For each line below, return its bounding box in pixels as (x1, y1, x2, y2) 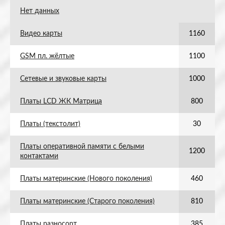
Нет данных (20, 8, 59, 15)
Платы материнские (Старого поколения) (20, 198, 155, 205)
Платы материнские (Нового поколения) (20, 175, 152, 182)
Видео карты (20, 30, 62, 37)
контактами (20, 153, 58, 160)
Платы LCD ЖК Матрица (20, 98, 102, 105)
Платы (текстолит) (20, 121, 80, 128)
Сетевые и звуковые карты (20, 75, 106, 82)
